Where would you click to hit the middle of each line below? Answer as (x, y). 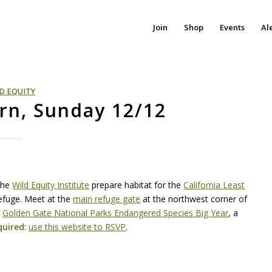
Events (232, 27)
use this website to (67, 226)
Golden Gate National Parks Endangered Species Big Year (116, 212)
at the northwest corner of (194, 199)
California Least (214, 185)
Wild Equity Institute (51, 185)
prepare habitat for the (137, 185)
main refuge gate (107, 199)
